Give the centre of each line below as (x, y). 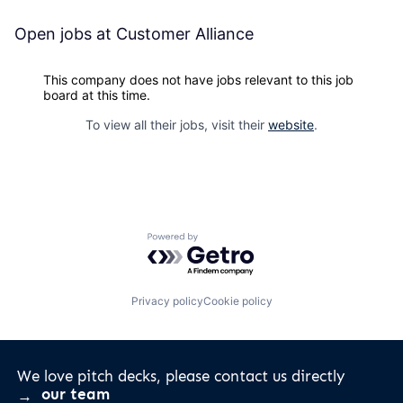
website (291, 124)
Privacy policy (167, 301)
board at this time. (97, 94)
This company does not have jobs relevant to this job (198, 79)
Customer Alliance (185, 33)
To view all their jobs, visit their (177, 124)
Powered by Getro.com (226, 241)
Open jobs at (65, 33)
